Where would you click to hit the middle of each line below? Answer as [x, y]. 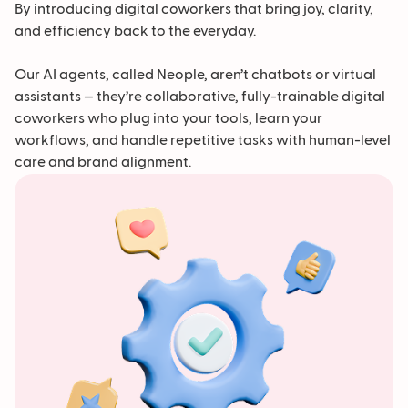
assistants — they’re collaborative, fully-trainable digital [200, 97]
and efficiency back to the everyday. [135, 32]
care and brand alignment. [103, 163]
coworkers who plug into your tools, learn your [168, 119]
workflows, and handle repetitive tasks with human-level [203, 141]
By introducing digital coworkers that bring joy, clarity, [194, 10]
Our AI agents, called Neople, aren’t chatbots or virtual [195, 76]
